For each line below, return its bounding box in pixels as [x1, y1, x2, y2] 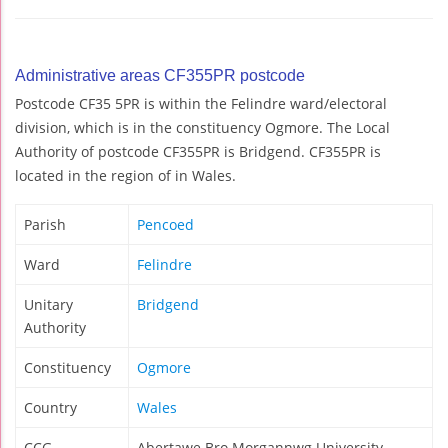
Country [24, 397, 77, 417]
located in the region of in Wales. [15, 165, 236, 185]
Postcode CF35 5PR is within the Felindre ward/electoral [15, 93, 387, 113]
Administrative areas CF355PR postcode [15, 66, 305, 84]
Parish [24, 214, 66, 234]
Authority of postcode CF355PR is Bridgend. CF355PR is [15, 141, 381, 161]
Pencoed [137, 214, 194, 234]
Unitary [24, 294, 73, 314]
